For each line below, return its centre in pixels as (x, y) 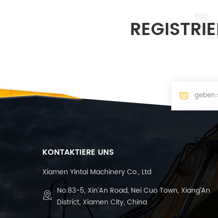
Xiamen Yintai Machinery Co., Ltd (97, 172)
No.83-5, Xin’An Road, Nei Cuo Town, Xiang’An (134, 190)
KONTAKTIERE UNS (78, 152)
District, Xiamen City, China (102, 202)
